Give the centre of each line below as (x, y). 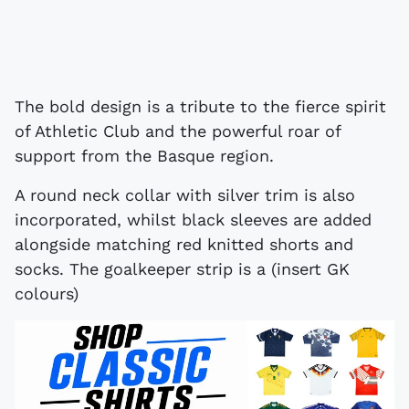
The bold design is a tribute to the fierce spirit (200, 106)
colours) (47, 293)
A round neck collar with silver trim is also (185, 194)
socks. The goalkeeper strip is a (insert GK (182, 268)
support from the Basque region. (144, 155)
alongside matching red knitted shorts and (184, 244)
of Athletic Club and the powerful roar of (178, 131)
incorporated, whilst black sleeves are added (193, 219)
